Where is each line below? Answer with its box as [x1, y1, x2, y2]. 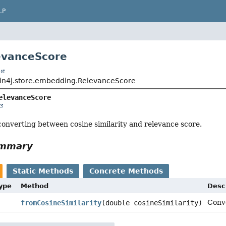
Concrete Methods [89, 167, 163, 176]
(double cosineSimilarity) [101, 199, 202, 207]
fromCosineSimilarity [20, 199, 101, 207]
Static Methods [13, 167, 74, 176]
